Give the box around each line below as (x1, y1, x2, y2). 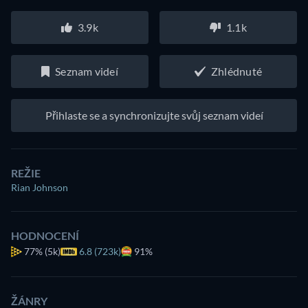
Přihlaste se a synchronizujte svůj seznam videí (45, 108, 263, 122)
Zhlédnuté (210, 64, 263, 78)
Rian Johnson (11, 181, 68, 193)
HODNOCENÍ (11, 228, 79, 242)
